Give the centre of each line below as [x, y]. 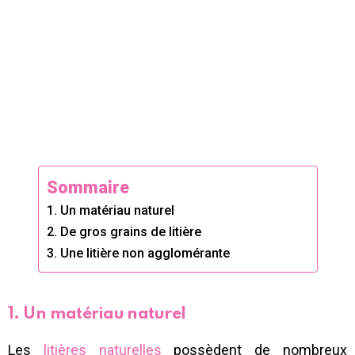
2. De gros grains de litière [124, 232]
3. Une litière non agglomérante [138, 254]
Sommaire [88, 187]
